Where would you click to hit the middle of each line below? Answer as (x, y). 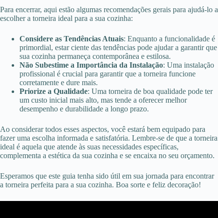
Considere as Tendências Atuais (72, 39)
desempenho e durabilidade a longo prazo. (84, 109)
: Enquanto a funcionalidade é (169, 39)
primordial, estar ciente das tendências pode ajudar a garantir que (118, 48)
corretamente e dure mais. (59, 83)
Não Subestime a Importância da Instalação (91, 65)
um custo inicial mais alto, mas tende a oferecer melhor (103, 100)
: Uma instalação (189, 65)
